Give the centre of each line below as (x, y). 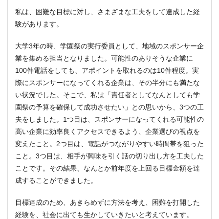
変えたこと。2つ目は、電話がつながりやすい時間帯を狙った (109, 143)
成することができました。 (56, 180)
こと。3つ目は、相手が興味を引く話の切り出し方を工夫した (109, 156)
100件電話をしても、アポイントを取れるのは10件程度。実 (107, 70)
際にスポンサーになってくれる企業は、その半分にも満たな (108, 82)
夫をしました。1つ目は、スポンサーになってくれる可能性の (109, 119)
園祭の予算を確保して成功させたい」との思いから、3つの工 (109, 107)
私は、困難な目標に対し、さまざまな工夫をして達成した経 (108, 11)
